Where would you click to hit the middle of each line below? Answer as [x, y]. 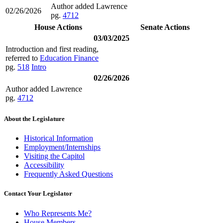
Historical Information [58, 138]
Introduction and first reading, [52, 49]
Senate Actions [165, 27]
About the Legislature [34, 119]
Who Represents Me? [58, 213]
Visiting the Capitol [54, 156]
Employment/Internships [62, 147]
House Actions [58, 27]
